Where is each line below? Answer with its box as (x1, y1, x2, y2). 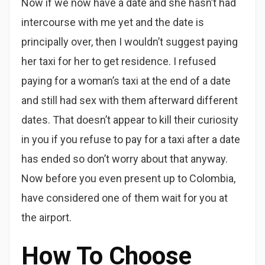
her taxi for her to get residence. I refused (21, 55, 216, 67)
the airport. (21, 211, 72, 224)
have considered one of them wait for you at (21, 192, 228, 204)
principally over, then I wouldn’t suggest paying (21, 35, 238, 48)
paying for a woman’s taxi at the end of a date (21, 75, 231, 87)
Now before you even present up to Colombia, (21, 172, 235, 185)
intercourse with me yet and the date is (21, 16, 204, 28)
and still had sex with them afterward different (21, 94, 238, 106)
